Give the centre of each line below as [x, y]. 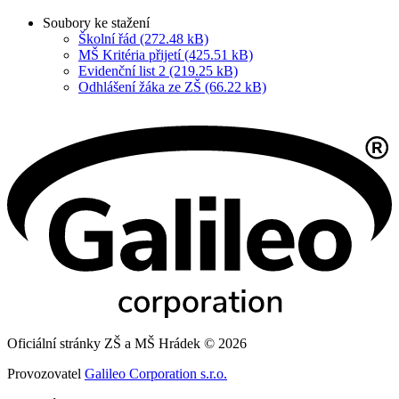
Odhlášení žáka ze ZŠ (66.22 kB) [172, 86]
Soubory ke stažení [96, 22]
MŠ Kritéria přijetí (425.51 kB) [166, 54]
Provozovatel [46, 373]
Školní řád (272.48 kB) [143, 38]
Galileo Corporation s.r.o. [156, 373]
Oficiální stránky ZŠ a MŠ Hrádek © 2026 [127, 343]
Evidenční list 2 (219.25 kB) [158, 70]
